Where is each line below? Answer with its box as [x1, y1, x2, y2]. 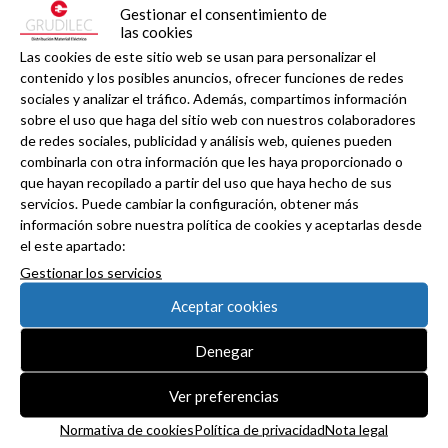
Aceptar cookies [170, 296, 278, 314]
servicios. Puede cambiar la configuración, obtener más [20, 194, 359, 212]
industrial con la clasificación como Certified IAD [44, 79, 404, 101]
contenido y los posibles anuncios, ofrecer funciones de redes [20, 68, 404, 86]
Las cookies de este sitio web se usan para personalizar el [20, 47, 376, 65]
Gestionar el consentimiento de [120, 4, 327, 22]
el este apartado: [20, 236, 126, 254]
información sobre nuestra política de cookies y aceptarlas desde [20, 215, 422, 233]
